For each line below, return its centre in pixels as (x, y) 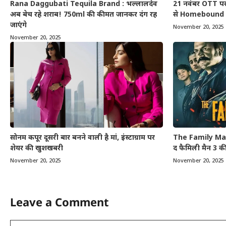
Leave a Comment (60, 202)
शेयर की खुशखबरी (37, 149)
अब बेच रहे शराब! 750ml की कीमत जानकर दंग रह (83, 15)
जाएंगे (18, 26)
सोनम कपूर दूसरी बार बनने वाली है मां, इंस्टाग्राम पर (82, 138)
